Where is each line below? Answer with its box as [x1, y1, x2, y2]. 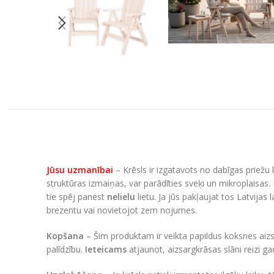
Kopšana [46, 229, 84, 242]
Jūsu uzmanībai [46, 163, 113, 176]
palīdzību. [46, 243, 85, 255]
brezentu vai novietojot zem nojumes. [46, 204, 197, 216]
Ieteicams [85, 243, 127, 255]
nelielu [107, 190, 135, 202]
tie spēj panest [46, 190, 107, 202]
